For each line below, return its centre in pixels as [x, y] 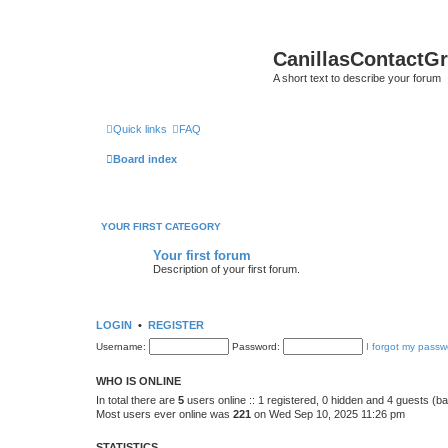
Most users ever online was [164, 414]
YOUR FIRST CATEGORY [161, 226]
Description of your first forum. [226, 269]
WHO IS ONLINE [138, 381]
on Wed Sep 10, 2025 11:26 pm [328, 414]
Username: [121, 346]
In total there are [137, 400]
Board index [145, 158]
